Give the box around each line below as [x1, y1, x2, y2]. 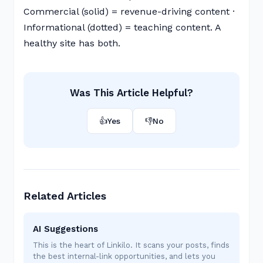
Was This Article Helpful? [70, 87, 193, 99]
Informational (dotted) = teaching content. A [23, 22, 221, 33]
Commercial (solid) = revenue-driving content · [23, 6, 235, 17]
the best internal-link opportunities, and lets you [33, 252, 215, 261]
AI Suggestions [33, 224, 98, 234]
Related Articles [23, 190, 106, 202]
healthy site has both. [23, 38, 120, 49]
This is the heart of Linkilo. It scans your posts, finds [33, 241, 230, 249]
